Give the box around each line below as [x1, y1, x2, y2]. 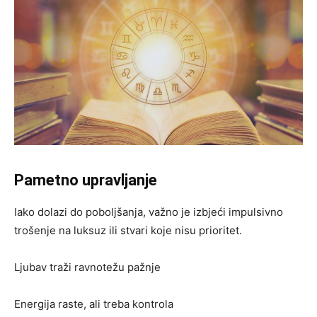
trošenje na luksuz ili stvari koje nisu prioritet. [14, 224, 242, 238]
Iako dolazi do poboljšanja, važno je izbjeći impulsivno [14, 205, 283, 219]
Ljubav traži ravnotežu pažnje [14, 260, 161, 275]
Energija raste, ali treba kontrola [14, 297, 173, 311]
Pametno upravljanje [14, 171, 157, 190]
